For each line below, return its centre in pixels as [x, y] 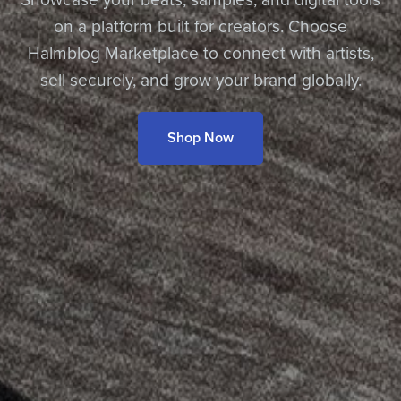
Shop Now [200, 137]
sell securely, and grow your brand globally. [200, 80]
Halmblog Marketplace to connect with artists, [200, 53]
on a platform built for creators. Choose [200, 26]
